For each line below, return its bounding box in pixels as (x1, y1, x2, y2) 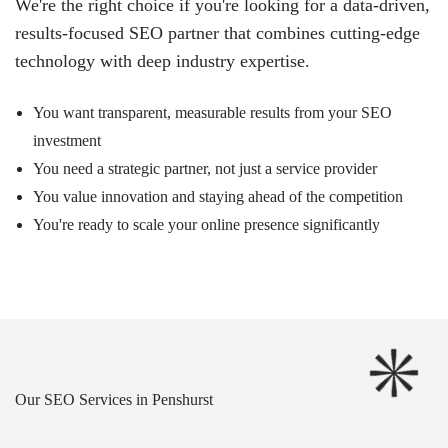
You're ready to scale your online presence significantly (33, 216, 380, 234)
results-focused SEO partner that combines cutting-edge (15, 23, 420, 44)
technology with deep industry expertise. (15, 51, 310, 72)
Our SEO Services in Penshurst (15, 391, 213, 409)
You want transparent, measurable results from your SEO (33, 104, 392, 122)
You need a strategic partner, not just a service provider (33, 160, 377, 178)
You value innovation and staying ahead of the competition (33, 188, 403, 206)
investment (33, 132, 101, 150)
